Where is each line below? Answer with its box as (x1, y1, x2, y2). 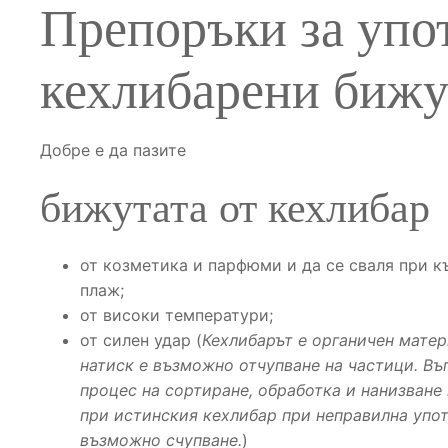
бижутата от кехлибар (40, 185, 430, 232)
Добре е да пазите (40, 140, 186, 161)
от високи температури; (80, 305, 273, 326)
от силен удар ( (80, 330, 202, 351)
